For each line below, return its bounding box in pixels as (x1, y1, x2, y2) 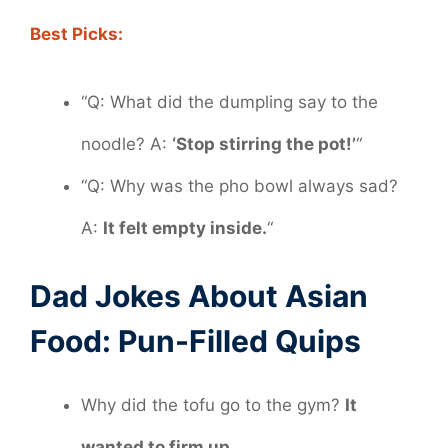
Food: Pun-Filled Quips (30, 323, 361, 360)
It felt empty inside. (103, 217, 267, 238)
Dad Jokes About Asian (30, 278, 368, 315)
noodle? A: (81, 133, 172, 154)
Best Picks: (30, 24, 123, 45)
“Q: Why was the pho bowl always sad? (81, 175, 398, 196)
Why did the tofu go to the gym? (81, 395, 345, 416)
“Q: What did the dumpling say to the (81, 91, 378, 112)
